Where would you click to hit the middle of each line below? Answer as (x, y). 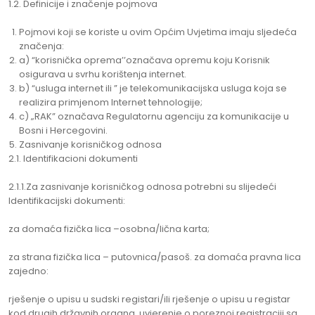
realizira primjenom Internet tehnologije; (111, 102)
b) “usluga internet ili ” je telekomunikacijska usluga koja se (153, 88)
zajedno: (28, 271)
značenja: (41, 46)
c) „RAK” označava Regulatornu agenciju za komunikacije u (154, 116)
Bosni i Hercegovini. (63, 130)
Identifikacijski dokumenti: (67, 201)
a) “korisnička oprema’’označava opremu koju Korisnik (144, 60)
